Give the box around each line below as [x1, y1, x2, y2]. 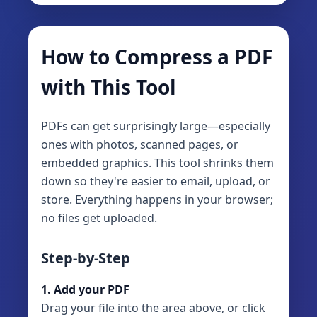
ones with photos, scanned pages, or [41, 137, 238, 153]
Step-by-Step [41, 248, 130, 268]
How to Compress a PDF [41, 43, 272, 71]
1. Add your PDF [41, 282, 129, 298]
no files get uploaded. [41, 210, 157, 226]
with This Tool [41, 74, 176, 101]
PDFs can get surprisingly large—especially [41, 118, 270, 134]
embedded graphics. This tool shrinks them [41, 155, 274, 171]
